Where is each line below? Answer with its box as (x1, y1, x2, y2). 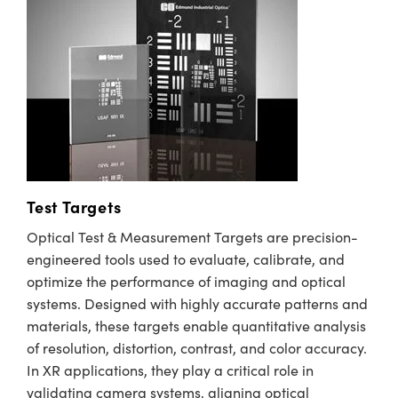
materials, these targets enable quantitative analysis (27, 316, 366, 335)
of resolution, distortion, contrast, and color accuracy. (27, 338, 367, 357)
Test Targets (27, 195, 122, 218)
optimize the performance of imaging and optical (27, 272, 346, 291)
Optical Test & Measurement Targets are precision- (27, 227, 358, 246)
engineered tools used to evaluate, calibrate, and (27, 250, 345, 268)
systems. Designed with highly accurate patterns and (27, 294, 368, 313)
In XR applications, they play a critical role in (27, 361, 314, 379)
